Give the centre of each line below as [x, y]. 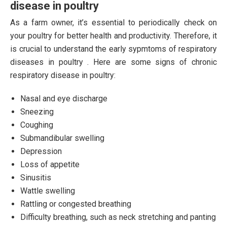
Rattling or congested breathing [76, 204]
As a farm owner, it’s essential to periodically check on [113, 22]
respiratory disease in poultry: [63, 75]
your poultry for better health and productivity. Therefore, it [113, 35]
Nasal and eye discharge [64, 98]
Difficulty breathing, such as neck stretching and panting [118, 217]
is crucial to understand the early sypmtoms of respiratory [113, 49]
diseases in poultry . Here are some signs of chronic [113, 62]
